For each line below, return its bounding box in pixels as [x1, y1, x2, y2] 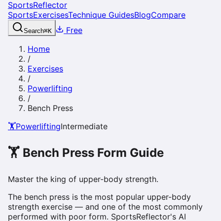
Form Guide [94, 145, 164, 160]
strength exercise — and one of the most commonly [8, 201, 203, 212]
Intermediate [61, 121, 108, 131]
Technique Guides [68, 10, 134, 20]
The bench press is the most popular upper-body [8, 191, 191, 202]
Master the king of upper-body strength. [8, 174, 158, 184]
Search [24, 27, 44, 35]
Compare [151, 10, 185, 20]
